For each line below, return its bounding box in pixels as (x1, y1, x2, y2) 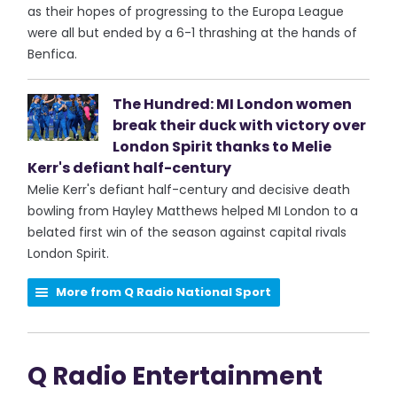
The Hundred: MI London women (113, 94, 353, 114)
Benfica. (27, 45, 78, 63)
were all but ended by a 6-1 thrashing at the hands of (27, 24, 358, 42)
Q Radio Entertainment (27, 359, 323, 393)
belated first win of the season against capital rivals (27, 223, 347, 241)
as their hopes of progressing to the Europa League (27, 3, 345, 20)
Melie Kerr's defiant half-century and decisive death (27, 181, 351, 198)
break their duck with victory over (113, 115, 367, 136)
